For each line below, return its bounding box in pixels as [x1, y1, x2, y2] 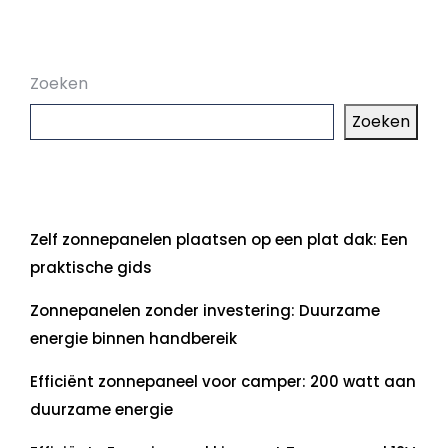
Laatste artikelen [15, 176, 293, 221]
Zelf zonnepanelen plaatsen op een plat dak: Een [30, 229, 408, 250]
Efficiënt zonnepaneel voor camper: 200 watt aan [30, 371, 416, 392]
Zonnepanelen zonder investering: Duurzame [30, 300, 380, 321]
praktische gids [30, 257, 152, 278]
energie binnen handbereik [30, 328, 237, 349]
